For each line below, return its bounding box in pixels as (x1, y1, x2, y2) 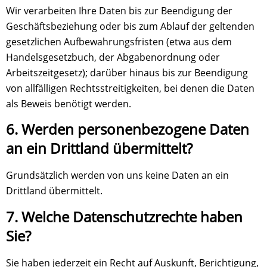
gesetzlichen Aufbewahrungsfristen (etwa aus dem (6, 35, 232, 49)
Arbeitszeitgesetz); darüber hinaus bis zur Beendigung (6, 66, 248, 80)
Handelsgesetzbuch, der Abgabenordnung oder (6, 51, 220, 64)
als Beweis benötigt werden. (6, 97, 131, 111)
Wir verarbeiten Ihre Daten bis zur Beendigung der (6, 4, 232, 18)
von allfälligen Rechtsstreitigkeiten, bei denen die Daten (6, 82, 254, 95)
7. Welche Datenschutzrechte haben (6, 206, 243, 226)
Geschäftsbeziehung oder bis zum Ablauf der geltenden (6, 20, 254, 33)
